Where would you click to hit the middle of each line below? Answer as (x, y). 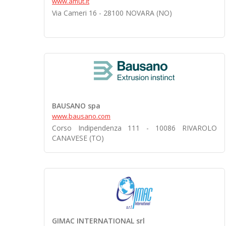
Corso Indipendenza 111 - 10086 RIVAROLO (134, 128)
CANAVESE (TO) (78, 138)
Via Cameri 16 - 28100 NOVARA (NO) (112, 13)
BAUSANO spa (76, 106)
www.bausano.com (81, 116)
